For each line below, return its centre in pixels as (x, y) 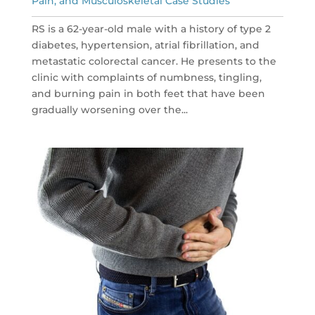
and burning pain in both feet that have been (148, 94)
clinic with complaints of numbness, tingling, (146, 78)
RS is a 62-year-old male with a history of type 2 (151, 29)
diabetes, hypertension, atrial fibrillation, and (145, 45)
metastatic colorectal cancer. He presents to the (154, 62)
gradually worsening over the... (109, 110)
